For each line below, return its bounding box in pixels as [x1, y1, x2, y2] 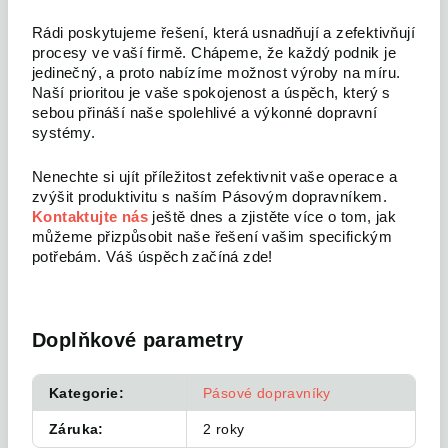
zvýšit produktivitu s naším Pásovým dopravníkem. [32, 189, 388, 206]
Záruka [49, 421, 99, 438]
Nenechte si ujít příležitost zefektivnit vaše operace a [32, 169, 397, 186]
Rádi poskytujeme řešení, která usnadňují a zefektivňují [32, 25, 415, 42]
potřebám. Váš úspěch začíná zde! [32, 249, 273, 266]
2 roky [203, 421, 245, 438]
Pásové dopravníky [203, 385, 331, 402]
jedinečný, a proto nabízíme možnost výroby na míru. [32, 65, 401, 82]
